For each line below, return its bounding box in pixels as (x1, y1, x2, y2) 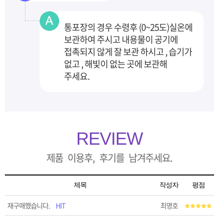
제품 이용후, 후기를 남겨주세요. (46, 151, 173, 165)
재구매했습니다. (7, 200, 51, 210)
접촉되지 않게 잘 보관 (64, 45, 141, 58)
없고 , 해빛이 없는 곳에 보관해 (64, 57, 168, 70)
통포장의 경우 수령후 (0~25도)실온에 (64, 21, 193, 34)
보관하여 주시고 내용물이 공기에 (64, 33, 178, 46)
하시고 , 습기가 (140, 45, 193, 58)
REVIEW (76, 129, 143, 149)
